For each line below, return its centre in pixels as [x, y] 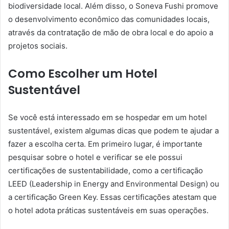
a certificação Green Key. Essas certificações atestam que [112, 197]
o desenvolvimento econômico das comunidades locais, [109, 19]
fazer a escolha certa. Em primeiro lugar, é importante [105, 144]
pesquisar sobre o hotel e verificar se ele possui [95, 157]
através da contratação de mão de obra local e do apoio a [111, 32]
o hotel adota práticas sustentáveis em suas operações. [108, 210]
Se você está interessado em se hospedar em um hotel [108, 117]
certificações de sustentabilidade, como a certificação [106, 170]
